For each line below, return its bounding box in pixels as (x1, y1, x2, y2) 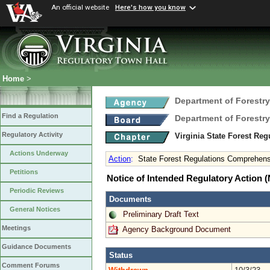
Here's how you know (115, 3, 186, 12)
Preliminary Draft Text (123, 209, 199, 219)
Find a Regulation (2, 112, 58, 120)
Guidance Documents (2, 243, 71, 251)
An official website (51, 3, 109, 11)
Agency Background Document (122, 224, 231, 234)
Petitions (10, 168, 38, 176)
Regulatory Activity (2, 131, 63, 139)
